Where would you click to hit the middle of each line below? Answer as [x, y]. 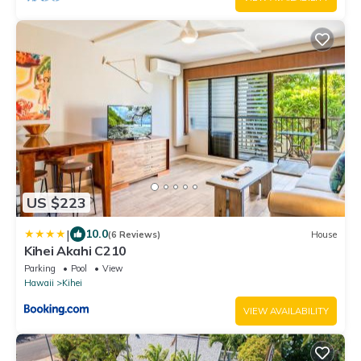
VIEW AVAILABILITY [286, 311]
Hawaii [39, 283]
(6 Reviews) [134, 234]
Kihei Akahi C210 [75, 251]
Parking [40, 269]
